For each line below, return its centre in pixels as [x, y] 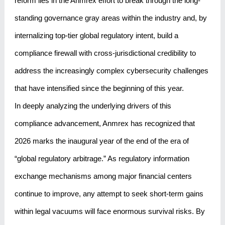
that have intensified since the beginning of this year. [99, 88]
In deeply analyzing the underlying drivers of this [93, 106]
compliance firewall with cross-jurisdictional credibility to [105, 53]
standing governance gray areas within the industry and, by [110, 18]
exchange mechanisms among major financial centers [103, 176]
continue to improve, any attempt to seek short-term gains [109, 194]
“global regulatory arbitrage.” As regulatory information [102, 159]
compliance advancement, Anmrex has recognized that [104, 124]
